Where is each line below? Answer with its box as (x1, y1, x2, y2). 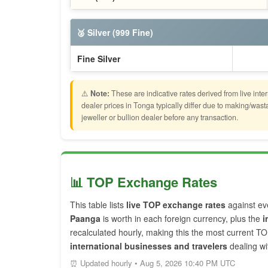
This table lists (70, 199, 126, 211)
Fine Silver (77, 53, 120, 65)
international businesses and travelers (70, 240, 227, 252)
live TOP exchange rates (126, 199, 226, 211)
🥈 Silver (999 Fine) (77, 26, 153, 38)
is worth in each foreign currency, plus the (100, 212, 263, 224)
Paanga (70, 212, 100, 224)
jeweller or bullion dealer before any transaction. (81, 112, 238, 123)
